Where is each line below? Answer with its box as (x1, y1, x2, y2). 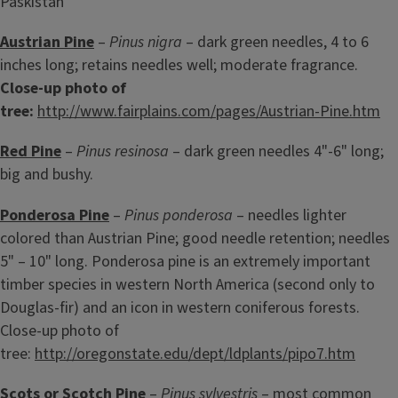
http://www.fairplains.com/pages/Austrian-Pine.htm (37, 100, 380, 123)
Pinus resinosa (76, 140, 169, 163)
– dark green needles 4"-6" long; (169, 140, 384, 163)
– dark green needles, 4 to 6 (182, 31, 369, 54)
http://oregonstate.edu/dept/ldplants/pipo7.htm (35, 342, 355, 365)
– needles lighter (233, 203, 346, 227)
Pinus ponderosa (124, 203, 233, 227)
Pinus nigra (109, 31, 182, 54)
